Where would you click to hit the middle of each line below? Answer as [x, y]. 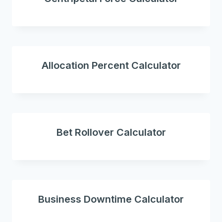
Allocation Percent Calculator [111, 65]
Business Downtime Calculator [111, 199]
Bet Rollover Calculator [111, 132]
